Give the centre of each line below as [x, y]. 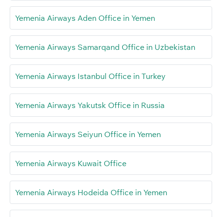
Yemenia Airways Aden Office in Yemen [85, 18]
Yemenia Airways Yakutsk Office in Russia [90, 105]
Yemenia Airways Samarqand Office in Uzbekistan [105, 47]
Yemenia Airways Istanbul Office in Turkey [90, 76]
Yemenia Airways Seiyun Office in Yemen [88, 134]
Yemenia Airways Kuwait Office [71, 163]
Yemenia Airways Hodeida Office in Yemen [91, 193]
